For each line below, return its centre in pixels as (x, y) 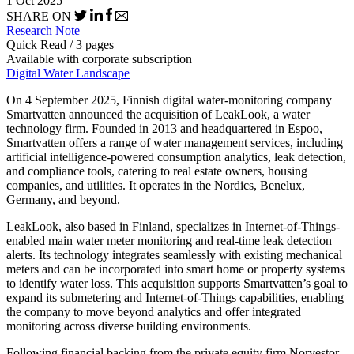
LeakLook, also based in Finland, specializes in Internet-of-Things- (173, 227)
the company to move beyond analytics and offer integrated (154, 312)
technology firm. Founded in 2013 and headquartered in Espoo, (164, 129)
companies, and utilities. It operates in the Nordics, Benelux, (156, 186)
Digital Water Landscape (68, 73)
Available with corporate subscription (99, 59)
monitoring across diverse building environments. (129, 326)
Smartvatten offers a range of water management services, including (175, 143)
